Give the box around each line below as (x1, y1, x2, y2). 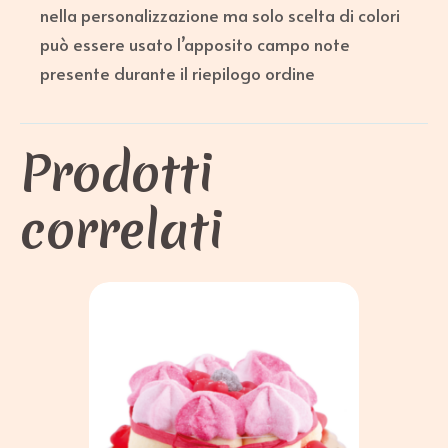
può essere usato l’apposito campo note (40, 31, 350, 56)
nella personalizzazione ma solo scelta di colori (40, 2, 400, 27)
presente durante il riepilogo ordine (40, 60, 315, 85)
